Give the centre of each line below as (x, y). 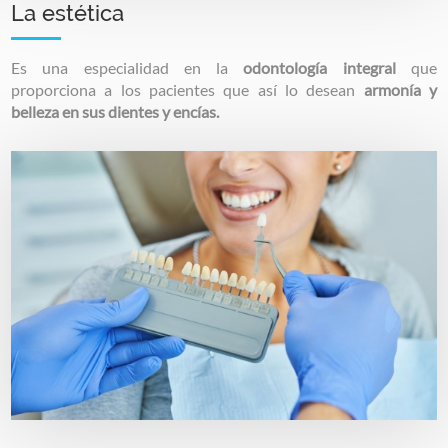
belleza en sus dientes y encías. (117, 112)
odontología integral (327, 68)
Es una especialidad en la (127, 68)
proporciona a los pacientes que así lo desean (187, 90)
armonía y (400, 90)
